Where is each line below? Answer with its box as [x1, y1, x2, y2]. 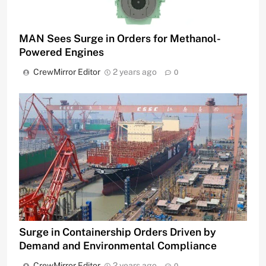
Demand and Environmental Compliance [19, 239, 217, 252]
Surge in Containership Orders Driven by [19, 226, 216, 239]
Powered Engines [19, 45, 104, 58]
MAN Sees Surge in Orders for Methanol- [19, 31, 221, 45]
